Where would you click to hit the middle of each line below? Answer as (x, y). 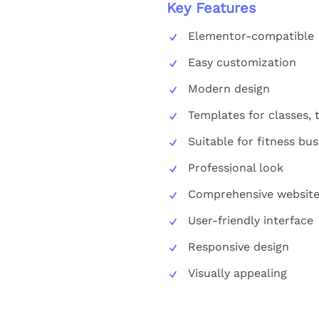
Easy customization (242, 62)
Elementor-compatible (251, 36)
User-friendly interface (250, 220)
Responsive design (238, 246)
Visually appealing (237, 273)
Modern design (229, 88)
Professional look (235, 167)
